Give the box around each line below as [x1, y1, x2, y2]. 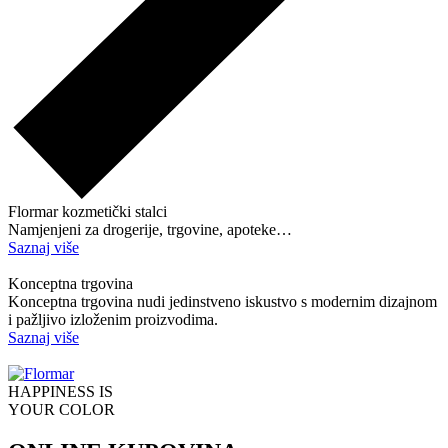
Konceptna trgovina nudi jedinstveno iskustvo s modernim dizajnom [8, 293, 437, 311]
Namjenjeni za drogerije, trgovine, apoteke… [8, 221, 292, 239]
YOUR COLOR [8, 401, 115, 419]
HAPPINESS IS [8, 383, 113, 401]
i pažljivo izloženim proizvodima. [8, 311, 218, 329]
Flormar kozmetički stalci [8, 203, 167, 221]
